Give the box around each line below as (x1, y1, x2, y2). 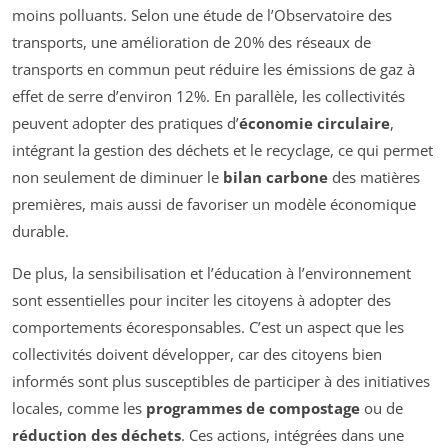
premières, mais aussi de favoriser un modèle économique (12, 193, 416, 214)
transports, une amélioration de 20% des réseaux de (12, 31, 371, 52)
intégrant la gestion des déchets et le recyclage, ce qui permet (12, 139, 433, 160)
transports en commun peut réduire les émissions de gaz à (12, 58, 415, 79)
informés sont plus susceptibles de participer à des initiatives (12, 370, 430, 391)
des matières (328, 166, 420, 187)
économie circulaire (239, 112, 390, 133)
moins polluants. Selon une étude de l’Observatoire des (12, 4, 392, 25)
